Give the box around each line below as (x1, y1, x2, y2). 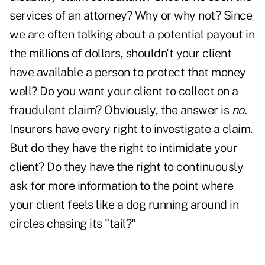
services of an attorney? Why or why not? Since (9, 8, 252, 23)
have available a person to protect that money (9, 65, 246, 80)
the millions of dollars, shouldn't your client (9, 46, 231, 61)
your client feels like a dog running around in (9, 198, 238, 212)
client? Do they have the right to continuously (9, 160, 243, 174)
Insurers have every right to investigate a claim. (9, 122, 253, 137)
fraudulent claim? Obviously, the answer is (9, 103, 232, 118)
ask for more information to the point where (9, 179, 234, 193)
